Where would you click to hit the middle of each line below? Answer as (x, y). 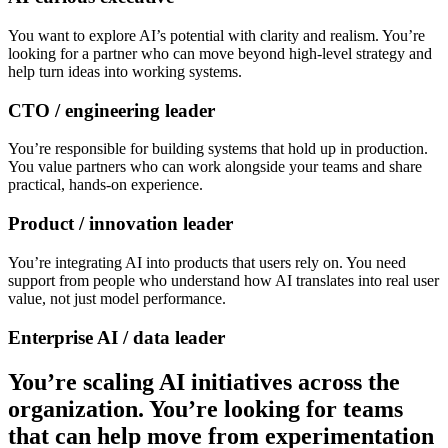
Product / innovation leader (120, 224)
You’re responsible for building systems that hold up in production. (218, 149)
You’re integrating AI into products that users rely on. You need (207, 262)
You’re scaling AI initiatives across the (204, 381)
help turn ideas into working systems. (125, 72)
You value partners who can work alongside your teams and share (215, 167)
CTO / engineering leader (111, 110)
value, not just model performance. (117, 298)
